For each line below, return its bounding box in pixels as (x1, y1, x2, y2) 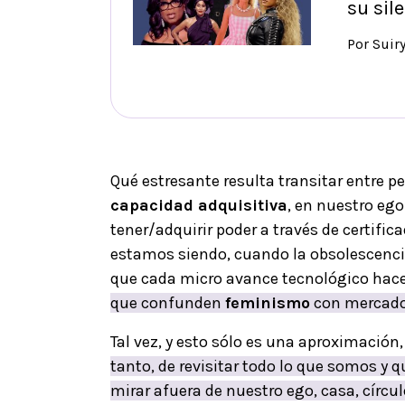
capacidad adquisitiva (110, 195, 287, 216)
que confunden (110, 293, 225, 314)
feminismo (225, 293, 310, 314)
